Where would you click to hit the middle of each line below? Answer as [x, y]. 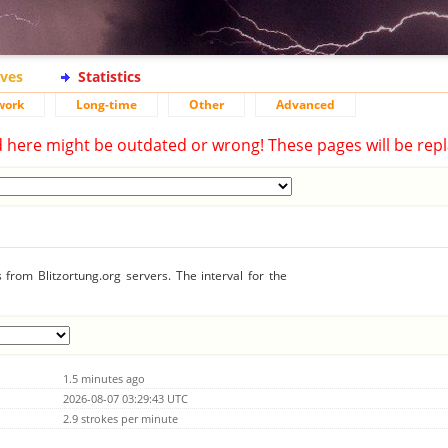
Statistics [109, 76]
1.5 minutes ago [104, 378]
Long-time [106, 104]
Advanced [305, 104]
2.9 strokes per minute [120, 418]
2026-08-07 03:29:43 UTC [125, 398]
